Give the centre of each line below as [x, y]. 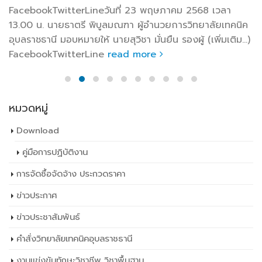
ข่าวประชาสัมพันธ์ [48, 217]
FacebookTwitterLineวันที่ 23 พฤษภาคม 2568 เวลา [120, 10]
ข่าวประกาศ [37, 196]
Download [38, 131]
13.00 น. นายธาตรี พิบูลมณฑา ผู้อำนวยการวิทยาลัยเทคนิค [128, 25]
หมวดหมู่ [28, 108]
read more [134, 54]
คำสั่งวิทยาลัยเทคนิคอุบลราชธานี [74, 239]
